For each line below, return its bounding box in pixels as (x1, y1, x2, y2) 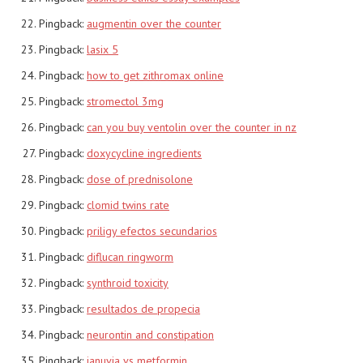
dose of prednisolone (87, 171, 193, 186)
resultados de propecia (87, 301, 200, 316)
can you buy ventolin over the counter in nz (87, 119, 297, 135)
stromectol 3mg (87, 93, 164, 109)
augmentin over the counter (87, 15, 221, 31)
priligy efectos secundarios (87, 223, 217, 238)
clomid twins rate (87, 197, 169, 212)
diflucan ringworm (87, 249, 173, 264)
